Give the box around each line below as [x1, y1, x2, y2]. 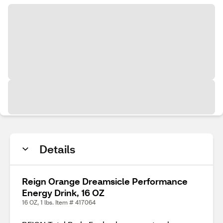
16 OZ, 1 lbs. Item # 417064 [22, 199, 96, 206]
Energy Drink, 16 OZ [22, 187, 105, 199]
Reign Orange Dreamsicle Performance [22, 175, 188, 187]
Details [39, 142, 75, 156]
